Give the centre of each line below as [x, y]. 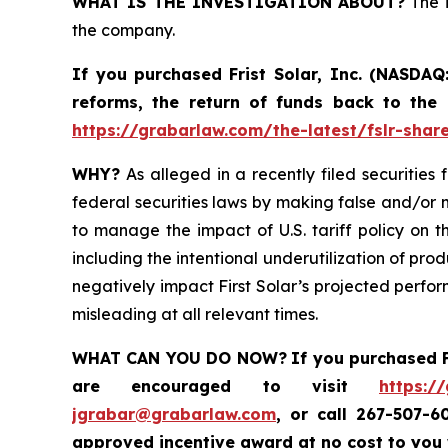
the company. [123, 30]
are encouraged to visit [225, 386]
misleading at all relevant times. [195, 314]
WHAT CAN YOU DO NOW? [179, 358]
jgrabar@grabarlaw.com [174, 414]
